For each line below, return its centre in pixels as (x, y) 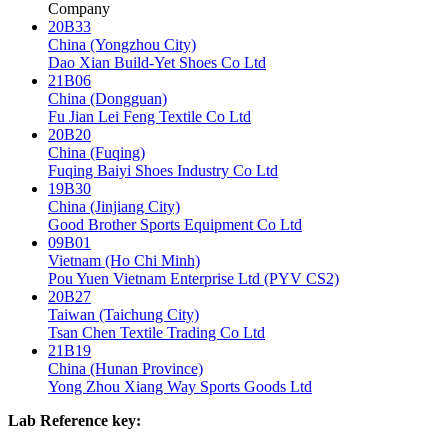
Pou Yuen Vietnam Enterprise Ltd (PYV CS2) (193, 278)
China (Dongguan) (107, 98)
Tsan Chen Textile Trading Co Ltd (156, 332)
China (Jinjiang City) (114, 206)
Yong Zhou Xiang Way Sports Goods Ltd (180, 386)
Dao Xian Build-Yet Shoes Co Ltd (157, 62)
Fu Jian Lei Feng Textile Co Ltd (149, 116)
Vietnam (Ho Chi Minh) (124, 260)
